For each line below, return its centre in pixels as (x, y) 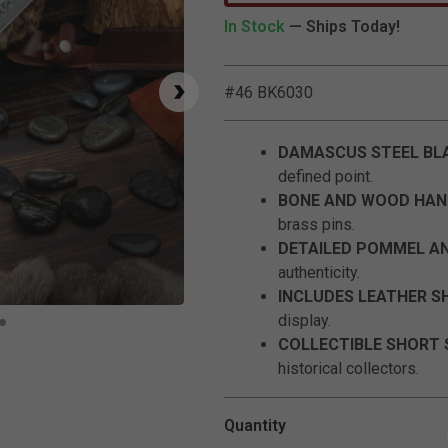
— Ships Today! (344, 26)
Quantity (255, 425)
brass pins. (316, 224)
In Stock (256, 26)
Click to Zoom (222, 315)
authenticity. (319, 272)
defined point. (325, 176)
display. (304, 320)
